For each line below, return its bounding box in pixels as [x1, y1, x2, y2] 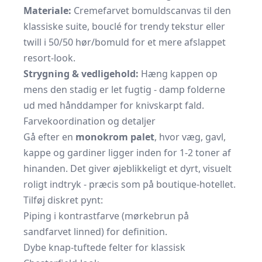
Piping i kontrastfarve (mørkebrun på [23, 209, 189, 222]
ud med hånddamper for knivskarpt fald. [23, 99, 204, 112]
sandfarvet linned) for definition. [23, 225, 167, 238]
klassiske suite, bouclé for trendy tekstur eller [23, 20, 225, 33]
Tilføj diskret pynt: [23, 194, 103, 206]
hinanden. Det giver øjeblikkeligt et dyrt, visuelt [23, 162, 232, 175]
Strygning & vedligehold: [23, 67, 139, 80]
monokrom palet [75, 130, 154, 143]
